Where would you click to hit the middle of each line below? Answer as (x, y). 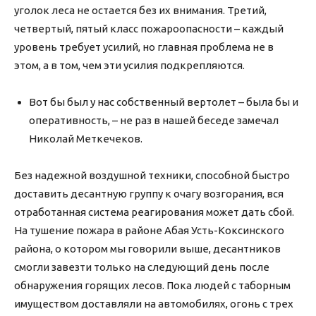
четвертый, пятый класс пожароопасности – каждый (149, 29)
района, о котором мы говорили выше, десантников (147, 249)
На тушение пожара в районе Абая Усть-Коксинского (149, 231)
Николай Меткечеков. (86, 139)
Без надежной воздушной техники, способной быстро (152, 176)
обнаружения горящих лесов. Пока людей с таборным (152, 286)
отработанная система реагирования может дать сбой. (154, 212)
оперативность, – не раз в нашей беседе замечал (154, 121)
